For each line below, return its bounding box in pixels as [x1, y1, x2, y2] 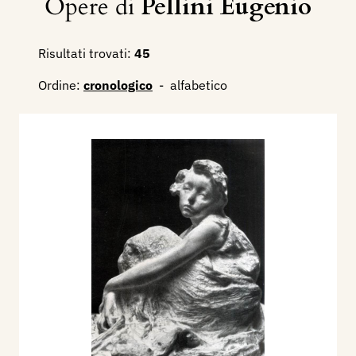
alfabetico [170, 77, 227, 94]
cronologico [83, 77, 153, 94]
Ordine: [38, 77, 80, 94]
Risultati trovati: [38, 45, 131, 62]
